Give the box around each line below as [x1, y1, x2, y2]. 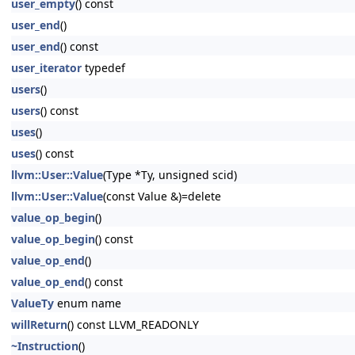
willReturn [11, 317, 67, 332]
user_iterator [11, 60, 82, 75]
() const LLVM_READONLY [67, 317, 199, 332]
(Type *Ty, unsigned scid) [103, 167, 237, 182]
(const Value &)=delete [103, 189, 221, 204]
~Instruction [11, 338, 78, 353]
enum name [54, 296, 121, 311]
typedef [82, 60, 125, 75]
